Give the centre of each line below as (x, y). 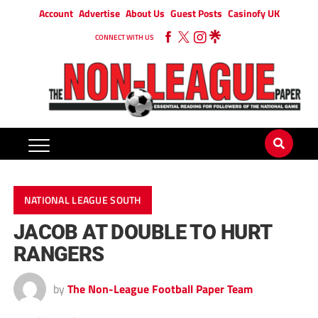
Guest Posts (196, 13)
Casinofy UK (253, 13)
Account (56, 13)
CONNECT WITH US (124, 37)
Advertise (99, 13)
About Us (145, 13)
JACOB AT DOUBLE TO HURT (142, 232)
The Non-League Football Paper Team (160, 289)
